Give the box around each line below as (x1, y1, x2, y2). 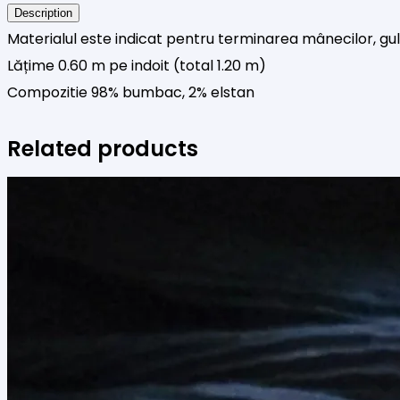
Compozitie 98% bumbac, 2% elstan (7, 81, 254, 103)
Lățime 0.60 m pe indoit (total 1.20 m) (7, 54, 266, 76)
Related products (7, 133, 198, 163)
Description (14, 5, 72, 20)
